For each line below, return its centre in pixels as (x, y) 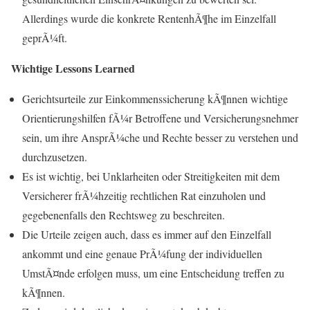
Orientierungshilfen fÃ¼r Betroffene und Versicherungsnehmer (160, 118)
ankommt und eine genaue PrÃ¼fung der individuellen (142, 253)
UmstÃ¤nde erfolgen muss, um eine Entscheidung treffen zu (153, 273)
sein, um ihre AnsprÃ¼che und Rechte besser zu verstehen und (160, 137)
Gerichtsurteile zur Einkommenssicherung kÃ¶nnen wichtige (155, 98)
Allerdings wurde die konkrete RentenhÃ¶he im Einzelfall (149, 18)
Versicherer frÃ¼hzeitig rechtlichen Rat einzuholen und (144, 195)
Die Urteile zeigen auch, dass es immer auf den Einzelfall (147, 234)
